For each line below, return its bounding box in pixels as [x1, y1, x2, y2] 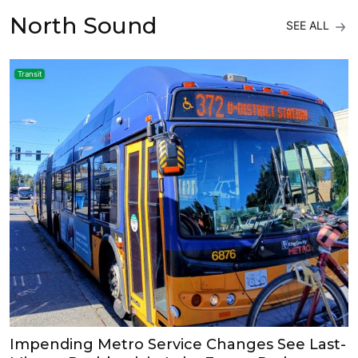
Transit [17, 69, 42, 78]
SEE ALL [286, 18, 332, 33]
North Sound [10, 11, 157, 39]
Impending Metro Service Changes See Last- [10, 335, 346, 353]
